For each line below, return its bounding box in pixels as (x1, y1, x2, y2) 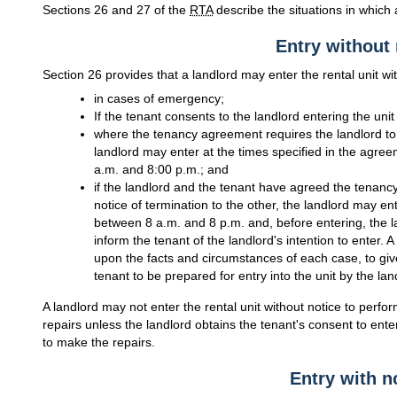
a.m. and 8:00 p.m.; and (93, 162, 229, 177)
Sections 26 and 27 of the (43, 2, 190, 17)
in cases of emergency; (93, 91, 224, 106)
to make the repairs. (43, 334, 155, 349)
